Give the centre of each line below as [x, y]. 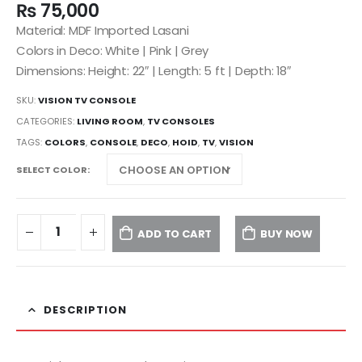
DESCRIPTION [85, 310]
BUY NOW [286, 234]
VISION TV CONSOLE [87, 101]
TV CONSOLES [181, 121]
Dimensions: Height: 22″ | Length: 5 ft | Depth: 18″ [154, 70]
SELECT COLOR [52, 169]
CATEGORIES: [46, 121]
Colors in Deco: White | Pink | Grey [113, 50]
